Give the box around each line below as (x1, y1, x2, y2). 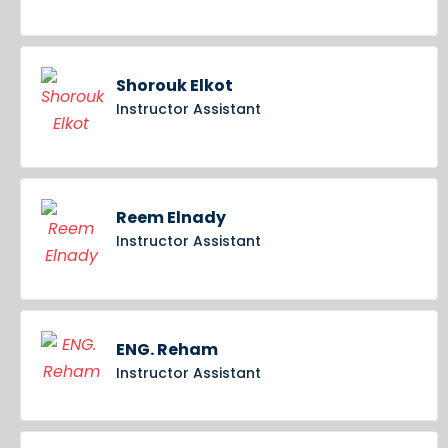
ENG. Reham (116, 338, 218, 362)
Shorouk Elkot (116, 74, 233, 98)
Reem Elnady (116, 206, 226, 230)
